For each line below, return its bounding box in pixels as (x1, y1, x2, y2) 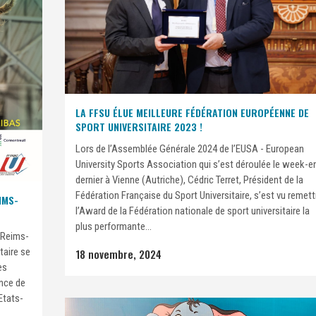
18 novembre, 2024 (75, 246, 162, 262)
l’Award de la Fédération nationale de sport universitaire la (75, 205, 310, 218)
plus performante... (75, 220, 152, 233)
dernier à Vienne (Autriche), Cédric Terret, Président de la (75, 174, 303, 187)
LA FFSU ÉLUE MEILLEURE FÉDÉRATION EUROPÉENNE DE (75, 105, 309, 121)
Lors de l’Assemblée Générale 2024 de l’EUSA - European (75, 142, 304, 156)
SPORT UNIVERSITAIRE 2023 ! (75, 119, 202, 135)
